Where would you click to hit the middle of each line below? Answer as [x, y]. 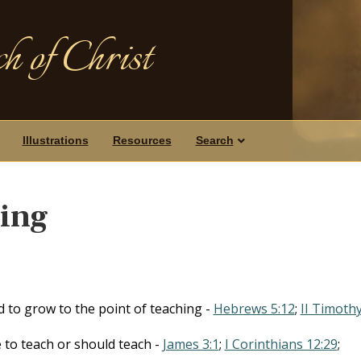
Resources [142, 140]
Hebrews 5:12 [254, 308]
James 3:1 [191, 344]
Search [214, 140]
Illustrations [55, 140]
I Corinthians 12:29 [281, 344]
